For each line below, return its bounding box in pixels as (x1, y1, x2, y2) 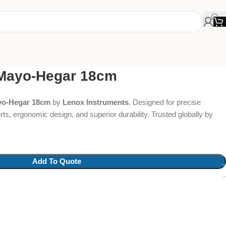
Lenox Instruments (63, 98, 129, 106)
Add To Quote (32, 157, 81, 165)
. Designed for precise (129, 98, 201, 106)
